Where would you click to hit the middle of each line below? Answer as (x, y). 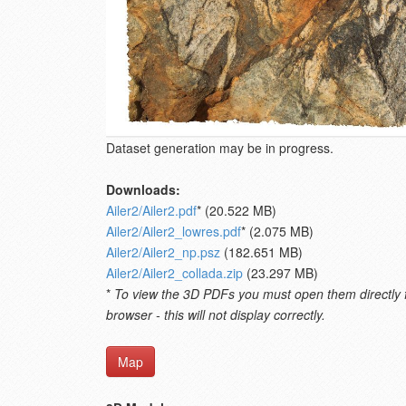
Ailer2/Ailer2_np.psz (163, 252)
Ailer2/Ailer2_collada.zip (174, 273)
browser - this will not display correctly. (216, 315)
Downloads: (143, 190)
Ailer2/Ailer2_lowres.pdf (174, 232)
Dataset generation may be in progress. (220, 148)
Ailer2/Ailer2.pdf (151, 211)
